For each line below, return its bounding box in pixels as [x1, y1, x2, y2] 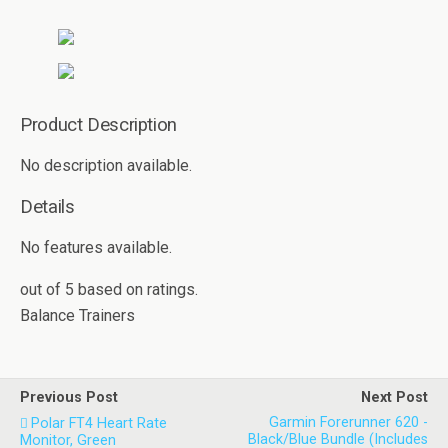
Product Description [20, 114, 177, 136]
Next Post [361, 389, 428, 406]
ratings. [147, 280, 198, 299]
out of [20, 280, 65, 299]
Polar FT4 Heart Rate [31, 415, 167, 432]
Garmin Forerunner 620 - [269, 414, 428, 431]
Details [20, 196, 75, 218]
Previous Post [20, 389, 118, 406]
